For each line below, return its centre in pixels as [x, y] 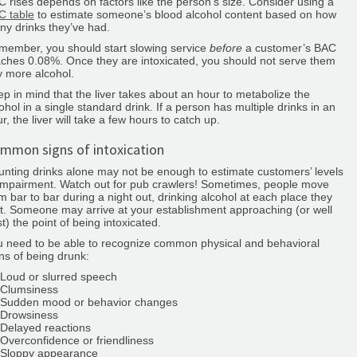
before [226, 47]
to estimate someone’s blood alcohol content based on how [185, 14]
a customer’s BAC [289, 47]
